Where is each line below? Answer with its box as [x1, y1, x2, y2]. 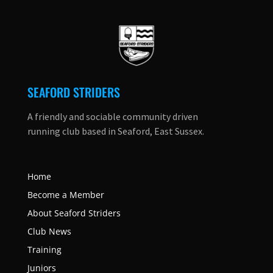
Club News [27, 225, 71, 237]
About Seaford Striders [27, 207, 121, 219]
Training [27, 243, 62, 255]
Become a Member [27, 188, 104, 200]
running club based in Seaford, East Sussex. [27, 124, 204, 137]
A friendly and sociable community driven [27, 110, 198, 122]
